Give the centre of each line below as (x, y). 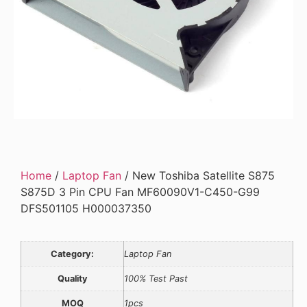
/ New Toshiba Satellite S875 (198, 176)
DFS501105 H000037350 (86, 209)
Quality (72, 279)
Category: (72, 254)
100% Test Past (156, 279)
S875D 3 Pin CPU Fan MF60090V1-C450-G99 (140, 192)
